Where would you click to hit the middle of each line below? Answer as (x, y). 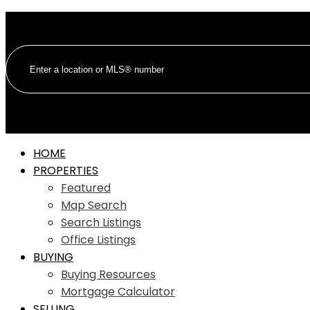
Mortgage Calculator (118, 292)
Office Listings (98, 240)
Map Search (94, 205)
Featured (86, 188)
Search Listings (101, 222)
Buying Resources (108, 274)
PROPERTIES (66, 171)
